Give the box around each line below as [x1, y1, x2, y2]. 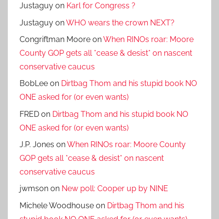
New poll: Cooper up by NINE [62, 184, 168, 194]
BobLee [20, 79, 48, 88]
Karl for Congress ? [66, 1, 135, 11]
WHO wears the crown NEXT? [66, 18, 175, 27]
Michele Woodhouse [20, 200, 94, 210]
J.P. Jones [20, 140, 54, 150]
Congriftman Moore [20, 34, 90, 44]
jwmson [20, 184, 48, 194]
